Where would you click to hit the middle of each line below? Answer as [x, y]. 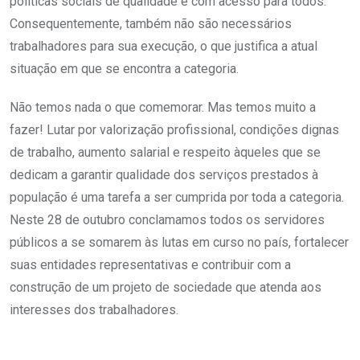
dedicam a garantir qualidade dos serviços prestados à [164, 174]
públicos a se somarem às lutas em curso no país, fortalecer [179, 242]
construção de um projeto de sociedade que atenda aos [166, 287]
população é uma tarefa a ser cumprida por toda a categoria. [177, 197]
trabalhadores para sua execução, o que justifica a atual [164, 46]
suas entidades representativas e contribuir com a [150, 264]
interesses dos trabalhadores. [94, 309]
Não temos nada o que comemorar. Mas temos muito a [163, 107]
